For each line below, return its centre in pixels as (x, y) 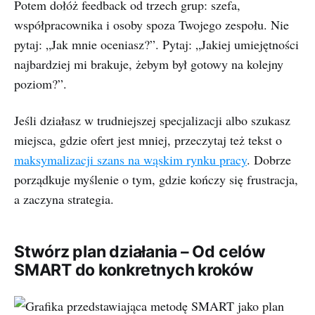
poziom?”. (40, 84)
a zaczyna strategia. (64, 199)
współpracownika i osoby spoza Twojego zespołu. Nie (152, 25)
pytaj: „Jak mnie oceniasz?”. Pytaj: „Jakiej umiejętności (156, 44)
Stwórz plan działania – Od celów (140, 252)
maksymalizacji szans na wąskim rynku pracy (130, 160)
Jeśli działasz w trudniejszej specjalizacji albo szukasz (152, 120)
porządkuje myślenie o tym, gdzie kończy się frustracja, (156, 179)
